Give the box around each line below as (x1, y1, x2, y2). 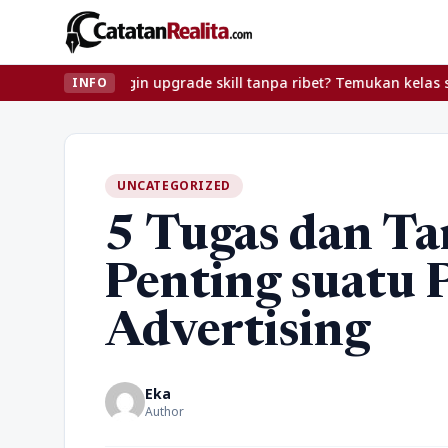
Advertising (105, 310, 370, 358)
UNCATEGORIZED (117, 177, 231, 194)
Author (145, 403, 184, 420)
